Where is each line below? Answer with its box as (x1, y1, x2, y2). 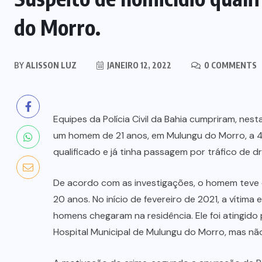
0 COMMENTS (202, 60, 257, 70)
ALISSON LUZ (24, 60, 77, 70)
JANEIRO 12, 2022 (105, 60, 171, 70)
